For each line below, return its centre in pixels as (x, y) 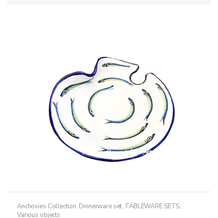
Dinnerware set (100, 206)
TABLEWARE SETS (152, 206)
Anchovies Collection (47, 206)
